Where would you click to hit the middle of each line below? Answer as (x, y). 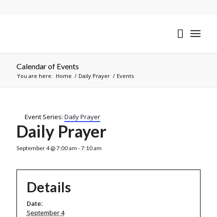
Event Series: (44, 117)
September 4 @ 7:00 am (46, 148)
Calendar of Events (47, 66)
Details (48, 187)
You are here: (35, 76)
